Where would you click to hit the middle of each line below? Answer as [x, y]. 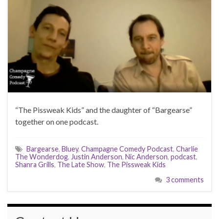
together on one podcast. [57, 122]
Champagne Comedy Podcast [127, 149]
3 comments [185, 180]
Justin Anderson [97, 157]
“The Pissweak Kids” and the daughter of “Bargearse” [104, 110]
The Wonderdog [42, 157]
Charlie [187, 149]
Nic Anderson [146, 157]
